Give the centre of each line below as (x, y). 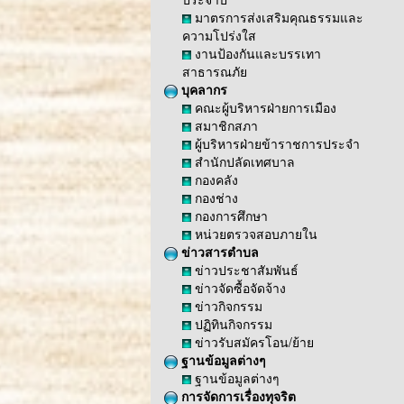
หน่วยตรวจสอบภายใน (254, 234)
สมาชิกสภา (225, 125)
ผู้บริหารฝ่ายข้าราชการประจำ (275, 143)
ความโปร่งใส (219, 35)
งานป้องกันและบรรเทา (256, 53)
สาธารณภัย (215, 71)
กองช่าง (215, 197)
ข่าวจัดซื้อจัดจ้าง (239, 288)
